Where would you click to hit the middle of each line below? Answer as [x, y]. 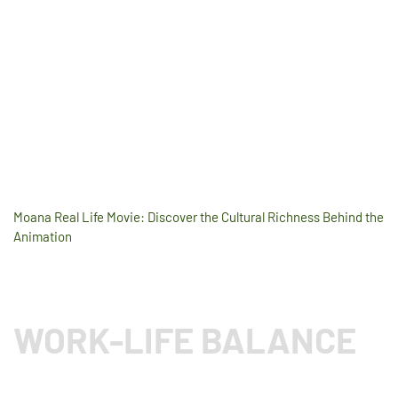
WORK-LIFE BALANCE [185, 339]
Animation [43, 236]
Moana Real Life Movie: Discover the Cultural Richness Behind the [199, 216]
